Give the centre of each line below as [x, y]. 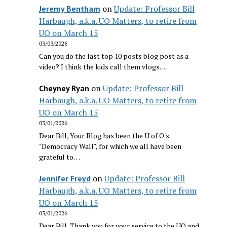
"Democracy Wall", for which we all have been [110, 146]
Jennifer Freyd [65, 178]
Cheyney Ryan [64, 88]
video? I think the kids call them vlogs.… [103, 67]
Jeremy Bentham [69, 9]
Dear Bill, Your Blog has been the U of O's [104, 135]
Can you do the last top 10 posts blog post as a [113, 56]
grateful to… [59, 157]
